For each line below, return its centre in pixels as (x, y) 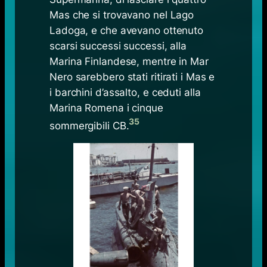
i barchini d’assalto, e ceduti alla (125, 92)
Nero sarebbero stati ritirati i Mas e (132, 77)
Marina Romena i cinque (106, 108)
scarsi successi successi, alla (118, 46)
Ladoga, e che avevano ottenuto (127, 30)
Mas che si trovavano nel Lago (122, 15)
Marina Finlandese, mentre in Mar (129, 61)
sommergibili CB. (89, 125)
